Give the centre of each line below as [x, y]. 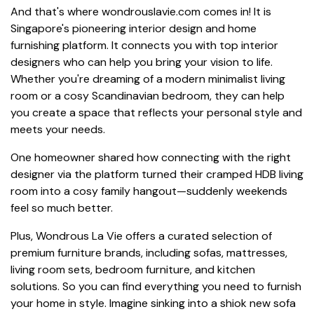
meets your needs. [58, 129]
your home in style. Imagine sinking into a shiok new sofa [153, 303]
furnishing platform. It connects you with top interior [144, 45]
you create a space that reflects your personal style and [156, 112]
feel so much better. [62, 207]
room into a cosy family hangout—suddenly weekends [149, 191]
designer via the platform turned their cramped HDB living [157, 174]
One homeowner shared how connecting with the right [151, 157]
